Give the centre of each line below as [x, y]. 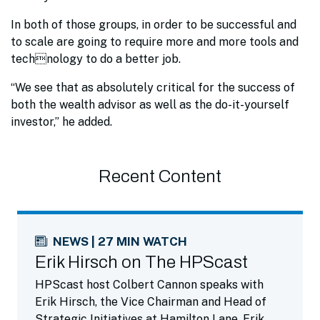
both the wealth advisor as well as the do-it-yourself [150, 105]
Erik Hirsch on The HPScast [141, 262]
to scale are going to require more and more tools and [155, 42]
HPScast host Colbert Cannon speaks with [149, 285]
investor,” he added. [63, 122]
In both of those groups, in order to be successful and [154, 25]
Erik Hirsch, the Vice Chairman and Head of [151, 302]
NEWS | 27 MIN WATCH [120, 241]
